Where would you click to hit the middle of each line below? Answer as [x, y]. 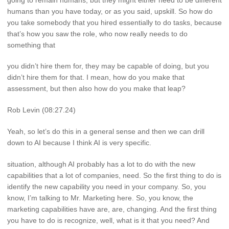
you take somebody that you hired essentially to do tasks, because [114, 22]
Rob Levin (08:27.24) [41, 110]
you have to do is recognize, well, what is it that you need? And [108, 220]
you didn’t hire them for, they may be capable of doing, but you [108, 66]
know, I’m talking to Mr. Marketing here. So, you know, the [100, 198]
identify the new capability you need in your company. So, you [107, 186]
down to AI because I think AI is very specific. [79, 143]
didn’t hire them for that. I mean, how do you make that [96, 77]
